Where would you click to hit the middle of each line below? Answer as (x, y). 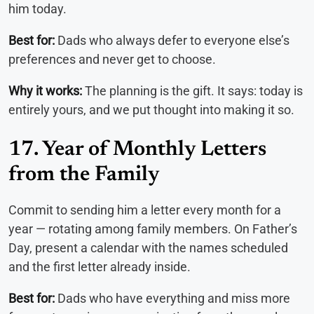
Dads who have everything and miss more (172, 298)
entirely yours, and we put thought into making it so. (151, 109)
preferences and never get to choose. (112, 59)
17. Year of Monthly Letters (137, 150)
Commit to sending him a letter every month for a (145, 210)
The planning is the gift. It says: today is (192, 90)
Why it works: (45, 90)
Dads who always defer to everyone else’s (172, 40)
